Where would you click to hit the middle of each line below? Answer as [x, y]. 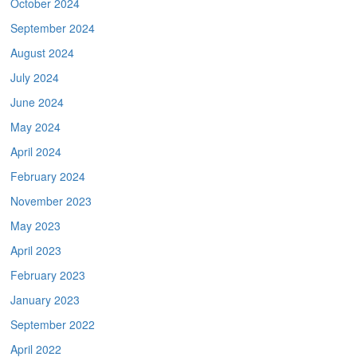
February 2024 [48, 177]
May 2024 [36, 127]
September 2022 [53, 325]
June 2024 [37, 102]
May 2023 [36, 226]
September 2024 [53, 28]
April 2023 [36, 251]
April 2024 [36, 152]
